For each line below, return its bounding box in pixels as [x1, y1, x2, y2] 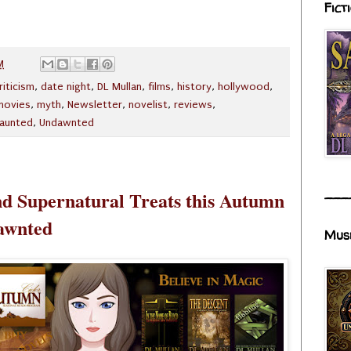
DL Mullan [97, 81, 142, 94]
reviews [174, 99, 212, 112]
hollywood [218, 81, 270, 94]
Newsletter [67, 99, 122, 112]
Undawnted [39, 117, 94, 130]
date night [41, 81, 91, 94]
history [177, 81, 212, 94]
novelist [128, 99, 168, 112]
